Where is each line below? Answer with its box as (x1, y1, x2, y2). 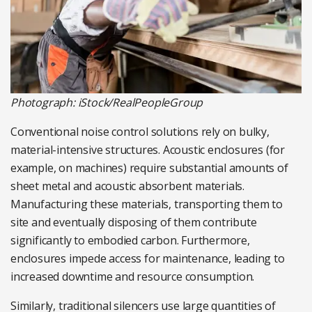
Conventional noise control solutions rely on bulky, (10, 124, 270, 140)
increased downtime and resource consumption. (10, 269, 255, 285)
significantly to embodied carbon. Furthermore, (10, 233, 250, 249)
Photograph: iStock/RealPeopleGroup (10, 95, 203, 111)
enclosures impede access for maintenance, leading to (10, 251, 285, 267)
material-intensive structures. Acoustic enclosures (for (10, 142, 285, 158)
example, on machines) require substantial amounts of (10, 160, 288, 176)
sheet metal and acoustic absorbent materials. (10, 178, 244, 194)
